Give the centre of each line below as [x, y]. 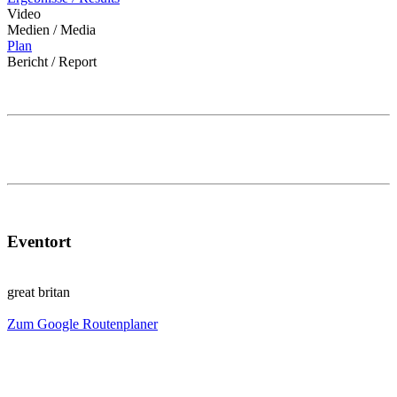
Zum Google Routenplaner [82, 323]
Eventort [39, 241]
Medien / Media [51, 30]
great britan [39, 292]
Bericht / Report [52, 62]
